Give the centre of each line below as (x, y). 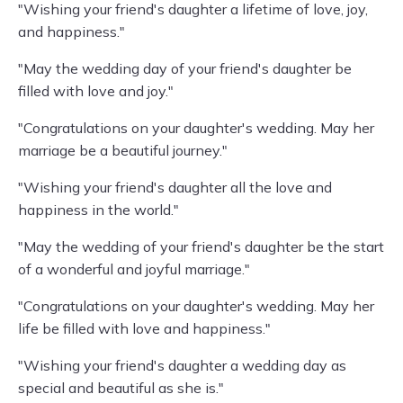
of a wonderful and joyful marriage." (134, 269)
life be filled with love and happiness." (144, 328)
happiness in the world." (99, 210)
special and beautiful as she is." (121, 388)
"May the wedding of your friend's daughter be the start (201, 246)
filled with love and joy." (96, 91)
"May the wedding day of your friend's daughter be (185, 68)
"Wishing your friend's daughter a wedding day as (182, 365)
